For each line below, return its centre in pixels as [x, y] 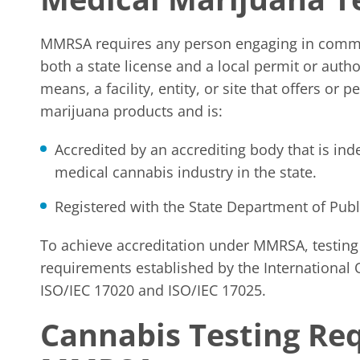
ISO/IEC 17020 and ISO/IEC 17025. [153, 290]
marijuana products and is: [131, 111]
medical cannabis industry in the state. [186, 172]
